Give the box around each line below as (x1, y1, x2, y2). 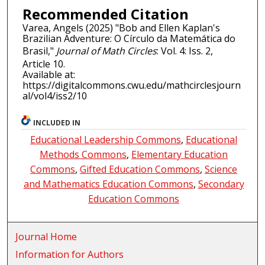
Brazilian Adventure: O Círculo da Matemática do (22, 32, 235, 46)
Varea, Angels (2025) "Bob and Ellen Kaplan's (22, 21, 220, 35)
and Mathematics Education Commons (23, 177, 193, 191)
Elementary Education (131, 148, 228, 161)
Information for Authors (15, 248, 124, 261)
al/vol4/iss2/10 (22, 89, 87, 103)
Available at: (22, 68, 75, 82)
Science (205, 163, 238, 176)
